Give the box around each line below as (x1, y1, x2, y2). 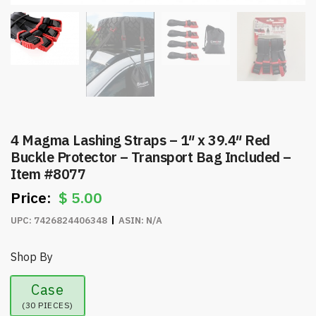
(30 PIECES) (22, 300, 73, 311)
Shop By (11, 250, 53, 265)
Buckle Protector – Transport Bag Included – (11, 147, 291, 167)
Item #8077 (11, 164, 85, 184)
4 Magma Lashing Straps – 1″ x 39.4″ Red (11, 130, 270, 150)
